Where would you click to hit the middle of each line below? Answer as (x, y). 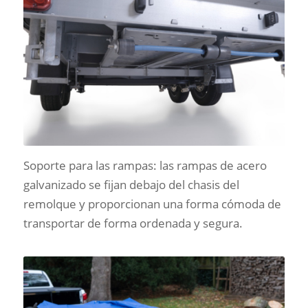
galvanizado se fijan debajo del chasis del (131, 184)
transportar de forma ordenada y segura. (133, 223)
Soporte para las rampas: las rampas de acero (145, 165)
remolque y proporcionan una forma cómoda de (152, 203)
